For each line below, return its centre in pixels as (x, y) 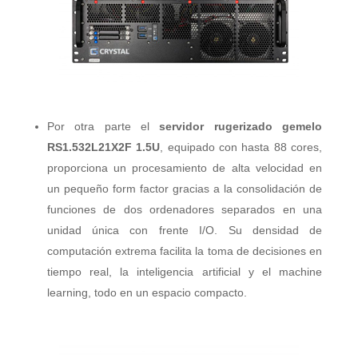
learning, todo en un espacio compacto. (148, 293)
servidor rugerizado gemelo (241, 127)
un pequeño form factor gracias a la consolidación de (185, 189)
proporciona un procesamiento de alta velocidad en (185, 168)
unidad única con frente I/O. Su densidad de (185, 231)
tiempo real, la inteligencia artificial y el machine (185, 272)
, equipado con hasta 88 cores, (241, 147)
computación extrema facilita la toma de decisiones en (185, 251)
